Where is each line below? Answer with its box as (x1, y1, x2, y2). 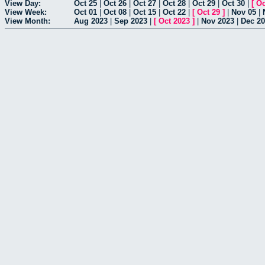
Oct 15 (133, 7, 156, 17)
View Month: (5, 16, 50, 25)
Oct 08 (104, 7, 127, 17)
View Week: (5, 7, 47, 17)
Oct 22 (163, 7, 186, 17)
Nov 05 (231, 7, 256, 17)
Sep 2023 (114, 16, 147, 25)
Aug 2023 (74, 16, 108, 25)
